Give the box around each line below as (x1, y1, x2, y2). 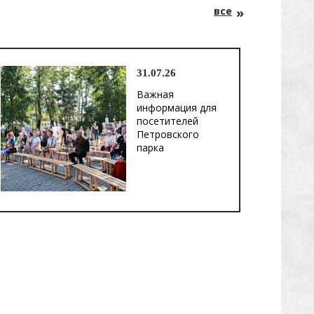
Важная (137, 88, 174, 101)
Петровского (137, 128, 199, 141)
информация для (137, 101, 217, 114)
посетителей (137, 114, 198, 128)
